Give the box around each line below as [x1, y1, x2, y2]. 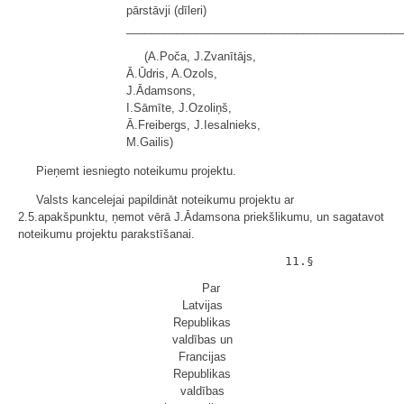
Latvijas [181, 298, 223, 312]
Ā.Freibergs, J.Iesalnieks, [126, 118, 261, 132]
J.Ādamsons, [126, 84, 196, 97]
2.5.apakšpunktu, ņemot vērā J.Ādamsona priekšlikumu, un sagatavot [18, 210, 384, 224]
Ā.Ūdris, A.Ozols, [126, 67, 217, 80]
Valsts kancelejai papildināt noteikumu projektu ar [36, 193, 294, 207]
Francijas [178, 350, 226, 363]
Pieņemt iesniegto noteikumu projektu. [36, 164, 236, 178]
